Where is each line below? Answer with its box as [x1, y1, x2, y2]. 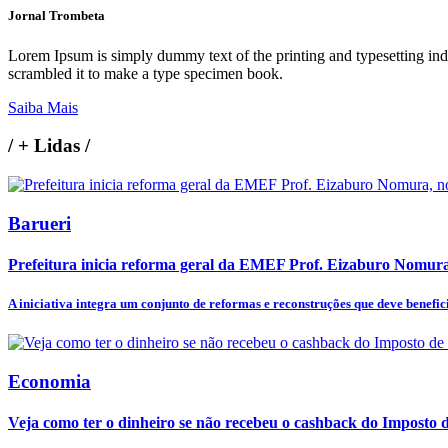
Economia [8, 371, 91, 392]
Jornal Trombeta [8, 8, 105, 24]
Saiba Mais [8, 98, 78, 116]
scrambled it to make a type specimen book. [8, 64, 283, 82]
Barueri [8, 212, 71, 234]
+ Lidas [13, 135, 85, 157]
